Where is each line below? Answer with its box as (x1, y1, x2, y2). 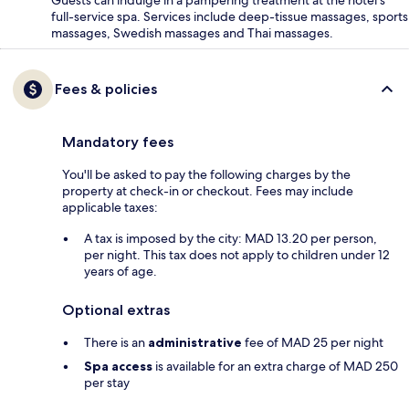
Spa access (84, 358, 152, 375)
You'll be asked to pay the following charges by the (62, 166, 351, 184)
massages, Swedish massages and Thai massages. (51, 25, 333, 42)
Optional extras (62, 301, 170, 320)
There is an (84, 334, 148, 351)
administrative (148, 334, 242, 351)
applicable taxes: (62, 199, 158, 216)
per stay (84, 374, 130, 392)
